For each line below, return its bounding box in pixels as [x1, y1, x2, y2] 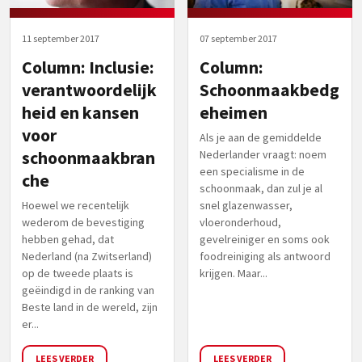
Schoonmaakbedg [200, 78, 339, 101]
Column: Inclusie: [22, 56, 154, 78]
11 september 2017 [22, 32, 99, 44]
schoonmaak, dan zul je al [200, 180, 322, 196]
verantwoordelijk [22, 78, 157, 101]
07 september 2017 [200, 32, 277, 44]
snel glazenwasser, [200, 197, 293, 213]
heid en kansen [22, 101, 139, 124]
